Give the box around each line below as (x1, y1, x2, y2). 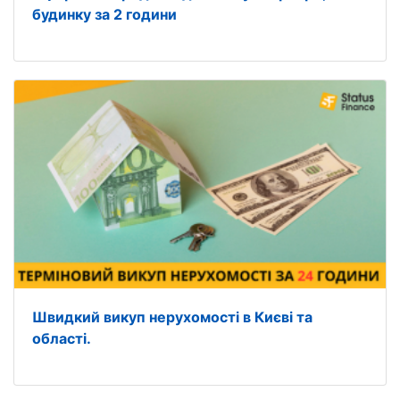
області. (32, 329, 91, 347)
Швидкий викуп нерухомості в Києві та (32, 307, 312, 326)
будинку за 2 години (32, 4, 177, 23)
